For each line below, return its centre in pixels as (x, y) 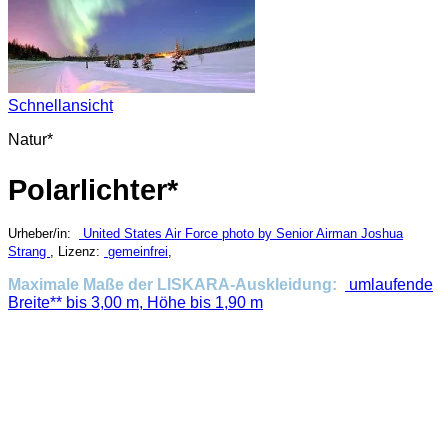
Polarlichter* (93, 189)
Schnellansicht (60, 105)
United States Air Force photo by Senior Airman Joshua (243, 233)
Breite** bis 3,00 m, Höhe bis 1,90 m (135, 302)
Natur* (30, 139)
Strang (29, 251)
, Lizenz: (77, 251)
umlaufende (389, 284)
